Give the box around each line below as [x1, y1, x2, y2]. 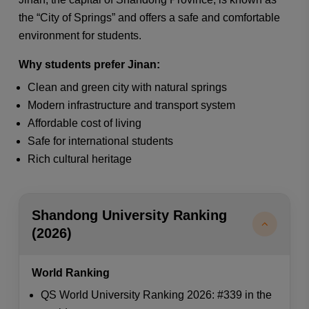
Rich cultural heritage [28, 153, 132, 166]
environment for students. [18, 29, 141, 41]
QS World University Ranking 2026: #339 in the [41, 289, 272, 301]
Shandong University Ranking [31, 208, 227, 223]
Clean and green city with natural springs [28, 81, 228, 94]
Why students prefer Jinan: [18, 59, 160, 71]
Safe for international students [28, 135, 174, 148]
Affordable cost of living [28, 117, 142, 130]
